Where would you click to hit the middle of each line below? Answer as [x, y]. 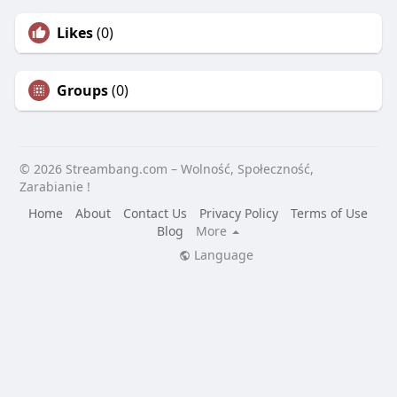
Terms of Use [330, 214]
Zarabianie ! [54, 187]
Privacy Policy [239, 214]
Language [222, 255]
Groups [82, 91]
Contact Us [156, 214]
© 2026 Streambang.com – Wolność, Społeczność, [166, 169]
